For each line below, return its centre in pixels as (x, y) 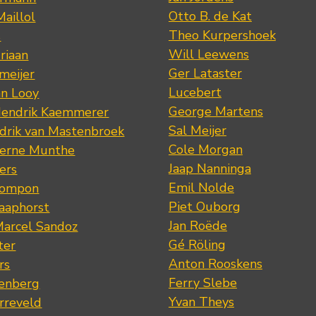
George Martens (215, 112)
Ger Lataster (205, 74)
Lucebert (195, 93)
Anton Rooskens (215, 264)
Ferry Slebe (202, 283)
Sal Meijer (197, 131)
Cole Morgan (205, 150)
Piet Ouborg (204, 207)
